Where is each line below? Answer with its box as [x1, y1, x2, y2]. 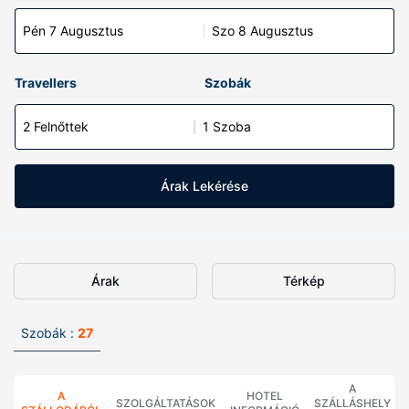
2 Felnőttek [23, 119, 89, 134]
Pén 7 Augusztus [23, 23, 123, 38]
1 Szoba [203, 119, 251, 134]
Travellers [15, 75, 77, 90]
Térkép [282, 273, 325, 288]
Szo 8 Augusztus [212, 23, 313, 38]
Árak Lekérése [161, 178, 248, 194]
